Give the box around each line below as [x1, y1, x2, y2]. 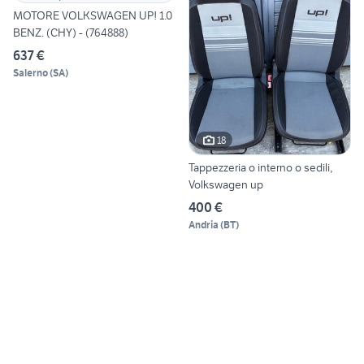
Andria [188, 219, 219, 232]
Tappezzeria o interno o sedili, [188, 160, 332, 175]
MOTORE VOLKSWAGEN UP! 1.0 [13, 7, 172, 23]
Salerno [13, 66, 48, 79]
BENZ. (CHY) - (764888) [13, 24, 128, 40]
